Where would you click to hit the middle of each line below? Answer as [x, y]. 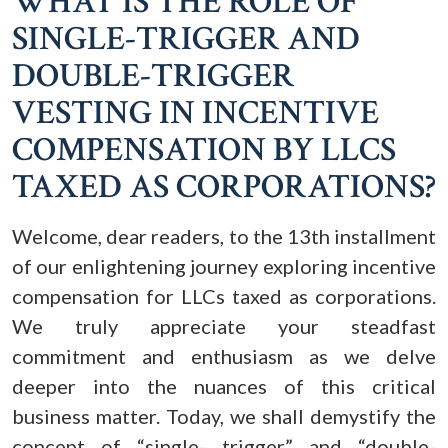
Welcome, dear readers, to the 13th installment [224, 236]
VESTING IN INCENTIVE [195, 113]
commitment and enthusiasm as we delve [224, 356]
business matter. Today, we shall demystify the [224, 416]
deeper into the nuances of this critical [224, 386]
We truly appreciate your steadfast [224, 326]
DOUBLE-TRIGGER [153, 76]
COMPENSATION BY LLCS [204, 150]
